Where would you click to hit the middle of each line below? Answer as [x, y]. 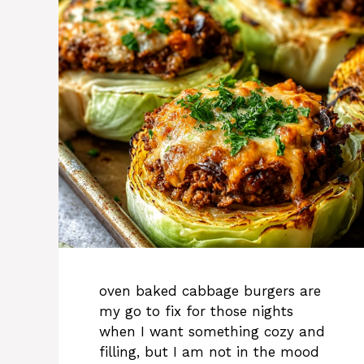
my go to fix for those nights [196, 311]
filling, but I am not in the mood [209, 351]
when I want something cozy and [212, 331]
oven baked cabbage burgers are [210, 290]
